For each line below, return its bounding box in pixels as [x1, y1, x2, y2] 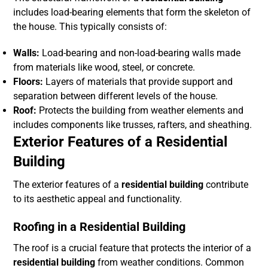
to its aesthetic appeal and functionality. [13, 193, 182, 205]
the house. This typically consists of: [13, 21, 167, 33]
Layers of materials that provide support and [43, 76, 233, 88]
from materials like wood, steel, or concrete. [13, 62, 196, 74]
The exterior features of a [13, 179, 122, 191]
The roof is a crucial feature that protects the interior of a [13, 242, 252, 254]
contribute [203, 179, 249, 191]
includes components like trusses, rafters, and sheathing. [13, 119, 252, 131]
